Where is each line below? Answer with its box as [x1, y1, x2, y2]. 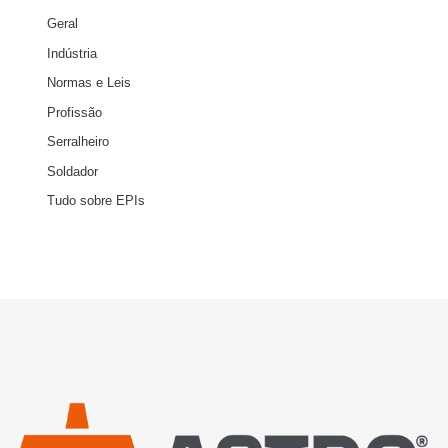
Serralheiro [46, 134, 109, 149]
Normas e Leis [46, 75, 131, 90]
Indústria [46, 45, 97, 61]
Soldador [46, 163, 98, 179]
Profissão [46, 104, 102, 120]
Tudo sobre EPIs [46, 193, 145, 208]
